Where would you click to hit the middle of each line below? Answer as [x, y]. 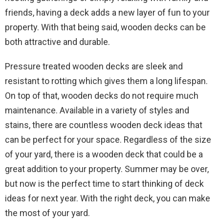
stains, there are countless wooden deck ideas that [104, 125]
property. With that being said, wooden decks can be [105, 27]
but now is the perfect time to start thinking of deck [104, 183]
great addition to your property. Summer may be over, [107, 169]
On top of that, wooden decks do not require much [102, 95]
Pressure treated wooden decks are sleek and [94, 66]
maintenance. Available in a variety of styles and [97, 110]
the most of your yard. [47, 213]
